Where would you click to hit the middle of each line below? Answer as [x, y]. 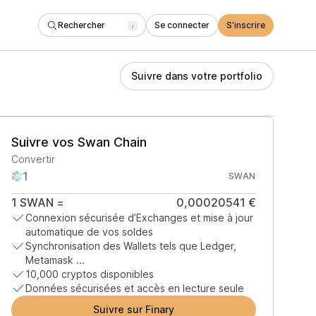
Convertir [33, 159]
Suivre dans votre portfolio [197, 76]
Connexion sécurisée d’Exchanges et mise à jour [139, 218]
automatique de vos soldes [89, 232]
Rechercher [81, 25]
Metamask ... [55, 260]
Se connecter [182, 25]
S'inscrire [246, 25]
